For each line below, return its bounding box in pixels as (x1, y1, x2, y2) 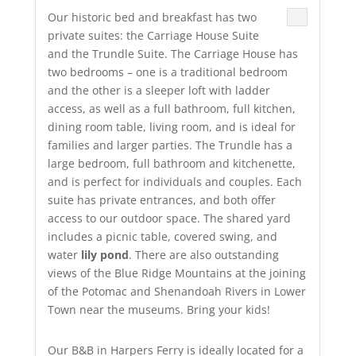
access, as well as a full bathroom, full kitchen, (47, 101, 296, 117)
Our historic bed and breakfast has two (47, 10, 257, 25)
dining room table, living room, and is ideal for (47, 119, 296, 135)
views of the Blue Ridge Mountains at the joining (47, 265, 306, 281)
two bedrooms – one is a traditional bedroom (47, 64, 288, 80)
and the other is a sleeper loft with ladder (47, 83, 270, 99)
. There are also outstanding (128, 247, 279, 263)
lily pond (80, 247, 129, 263)
